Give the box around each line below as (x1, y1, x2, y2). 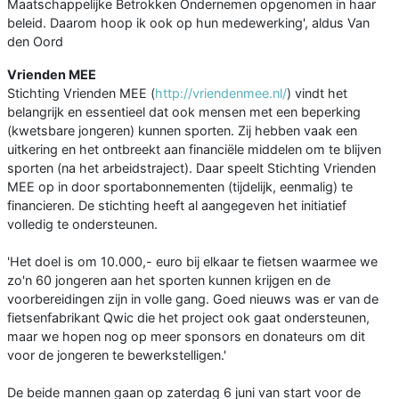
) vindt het (287, 85, 347, 102)
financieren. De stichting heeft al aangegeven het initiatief (7, 198, 346, 214)
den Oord (7, 34, 63, 50)
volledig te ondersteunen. (7, 216, 158, 232)
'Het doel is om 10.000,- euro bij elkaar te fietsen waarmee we (7, 254, 378, 270)
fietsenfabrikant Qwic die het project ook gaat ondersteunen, (7, 310, 370, 326)
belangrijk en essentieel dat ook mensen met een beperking (7, 104, 361, 120)
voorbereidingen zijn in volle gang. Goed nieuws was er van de (7, 291, 379, 307)
